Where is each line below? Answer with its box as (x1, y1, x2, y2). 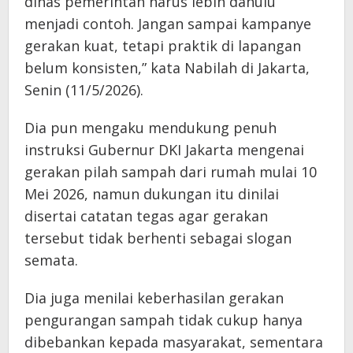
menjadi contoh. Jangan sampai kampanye (24, 13, 311, 33)
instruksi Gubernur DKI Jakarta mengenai (24, 139, 304, 159)
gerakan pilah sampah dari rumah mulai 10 (24, 162, 317, 181)
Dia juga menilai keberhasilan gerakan (24, 288, 284, 307)
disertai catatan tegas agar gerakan (24, 206, 268, 225)
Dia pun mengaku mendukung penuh (24, 117, 277, 137)
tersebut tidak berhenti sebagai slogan (24, 228, 292, 247)
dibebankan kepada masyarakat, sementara (24, 332, 323, 351)
